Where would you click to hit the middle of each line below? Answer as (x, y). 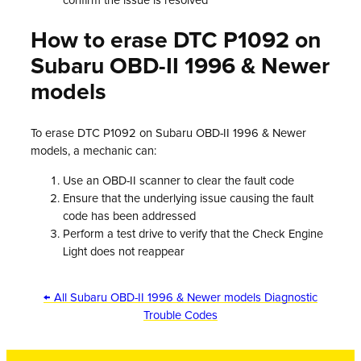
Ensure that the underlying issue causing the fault (188, 198)
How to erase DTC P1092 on (176, 41)
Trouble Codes (180, 315)
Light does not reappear (124, 251)
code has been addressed (129, 216)
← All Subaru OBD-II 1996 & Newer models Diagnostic (180, 297)
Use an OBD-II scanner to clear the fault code (178, 180)
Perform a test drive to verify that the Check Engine (193, 234)
